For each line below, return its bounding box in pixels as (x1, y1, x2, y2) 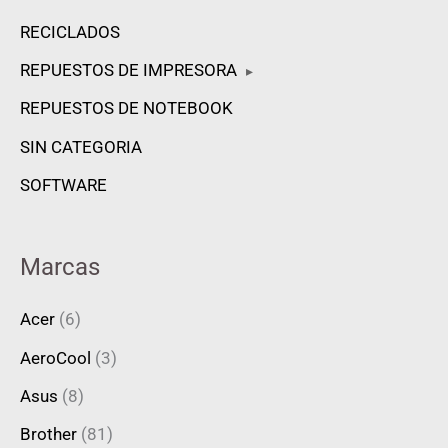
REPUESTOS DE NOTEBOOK (20, 98, 233, 119)
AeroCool (20, 347, 91, 368)
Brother (20, 424, 77, 444)
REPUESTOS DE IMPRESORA (20, 60, 237, 81)
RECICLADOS (20, 21, 120, 42)
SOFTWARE (20, 174, 107, 195)
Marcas (20, 253, 100, 282)
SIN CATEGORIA (20, 136, 142, 157)
